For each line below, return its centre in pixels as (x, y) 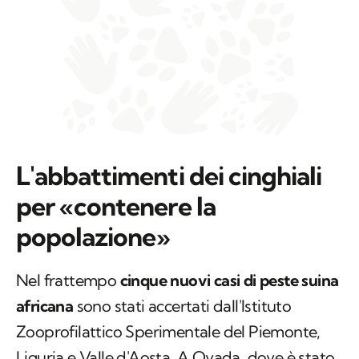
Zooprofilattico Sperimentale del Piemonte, (168, 332)
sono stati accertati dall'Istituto (182, 306)
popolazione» (93, 237)
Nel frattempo (68, 280)
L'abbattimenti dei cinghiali (169, 176)
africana (45, 306)
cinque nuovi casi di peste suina (229, 280)
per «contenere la (116, 206)
